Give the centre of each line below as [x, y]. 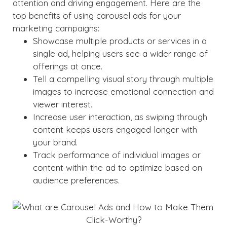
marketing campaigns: [56, 28]
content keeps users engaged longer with [115, 129]
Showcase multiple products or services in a [120, 41]
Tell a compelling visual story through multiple [123, 79]
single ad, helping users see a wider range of [120, 53]
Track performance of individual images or [117, 155]
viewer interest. [63, 104]
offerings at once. [68, 66]
